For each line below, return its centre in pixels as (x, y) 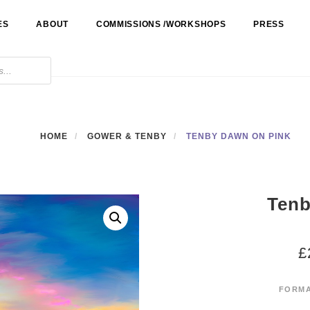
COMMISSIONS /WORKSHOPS (161, 24)
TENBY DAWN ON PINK (238, 136)
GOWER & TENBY (127, 136)
